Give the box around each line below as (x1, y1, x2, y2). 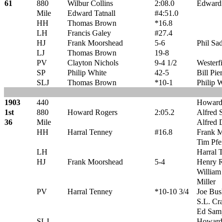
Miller (197, 177, 216, 186)
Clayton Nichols (67, 58, 118, 67)
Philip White (67, 68, 107, 77)
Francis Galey (67, 29, 111, 37)
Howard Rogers (67, 108, 117, 116)
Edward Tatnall (67, 9, 115, 17)
